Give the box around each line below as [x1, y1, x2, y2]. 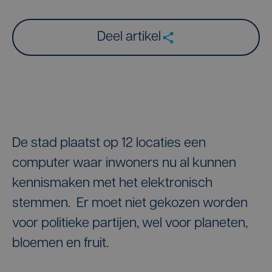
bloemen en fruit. [12, 237, 112, 251]
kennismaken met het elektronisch [12, 177, 212, 191]
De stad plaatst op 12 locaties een [12, 137, 206, 151]
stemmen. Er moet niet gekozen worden [12, 197, 248, 211]
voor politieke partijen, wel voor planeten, [12, 217, 248, 231]
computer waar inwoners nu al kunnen [12, 157, 236, 171]
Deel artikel [97, 30, 161, 44]
